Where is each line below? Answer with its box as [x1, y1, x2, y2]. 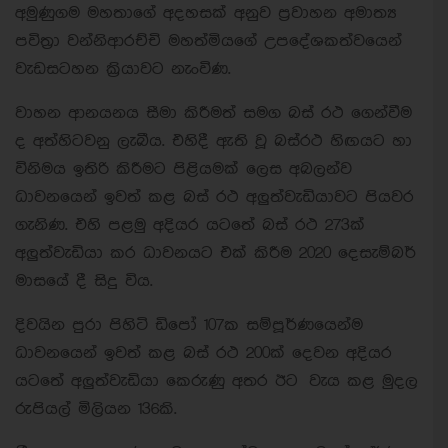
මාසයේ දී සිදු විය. [15, 272, 153, 290]
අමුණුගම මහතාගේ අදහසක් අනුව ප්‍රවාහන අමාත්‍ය [15, 4, 397, 22]
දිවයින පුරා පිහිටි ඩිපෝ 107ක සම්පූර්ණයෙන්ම [15, 316, 363, 334]
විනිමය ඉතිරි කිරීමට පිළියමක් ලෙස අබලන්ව [15, 160, 352, 178]
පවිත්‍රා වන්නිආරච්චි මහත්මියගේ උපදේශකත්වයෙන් [15, 32, 402, 50]
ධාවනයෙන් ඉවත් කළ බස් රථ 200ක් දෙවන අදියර [15, 344, 392, 362]
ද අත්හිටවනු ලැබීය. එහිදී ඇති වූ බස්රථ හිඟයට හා [15, 132, 412, 150]
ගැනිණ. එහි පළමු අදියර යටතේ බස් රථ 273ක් [15, 216, 365, 234]
